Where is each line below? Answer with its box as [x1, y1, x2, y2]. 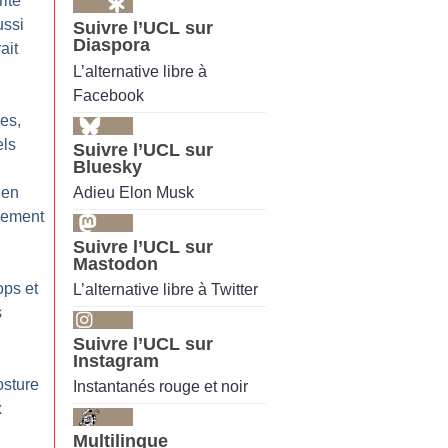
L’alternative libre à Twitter [73, 281, 258, 299]
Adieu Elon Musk [73, 183, 194, 201]
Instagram [73, 351, 159, 372]
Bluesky [73, 156, 142, 177]
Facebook [73, 86, 144, 104]
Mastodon [73, 253, 158, 274]
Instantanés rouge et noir [73, 378, 248, 396]
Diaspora [73, 35, 150, 56]
